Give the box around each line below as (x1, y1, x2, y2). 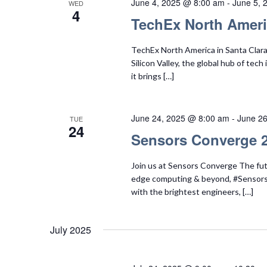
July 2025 (50, 222, 91, 237)
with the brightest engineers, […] (131, 186, 253, 197)
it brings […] (131, 70, 174, 81)
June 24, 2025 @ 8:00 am (131, 111, 229, 124)
